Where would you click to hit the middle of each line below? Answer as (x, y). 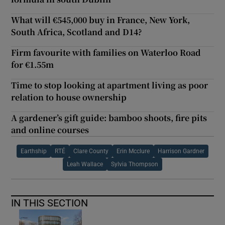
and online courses (50, 130)
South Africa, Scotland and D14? (77, 32)
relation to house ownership (69, 97)
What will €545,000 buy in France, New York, (101, 20)
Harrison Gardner (181, 151)
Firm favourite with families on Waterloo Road (106, 53)
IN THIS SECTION (50, 203)
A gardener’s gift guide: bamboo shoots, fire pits (109, 118)
